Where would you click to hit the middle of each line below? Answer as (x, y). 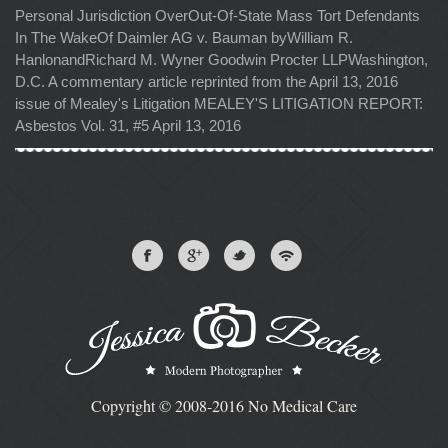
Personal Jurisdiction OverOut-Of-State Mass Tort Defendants (217, 15)
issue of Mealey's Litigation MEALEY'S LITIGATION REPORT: (219, 103)
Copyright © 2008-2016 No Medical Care (224, 405)
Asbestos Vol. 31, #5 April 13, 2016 (128, 125)
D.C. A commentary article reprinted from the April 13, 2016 (206, 81)
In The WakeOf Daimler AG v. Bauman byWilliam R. (184, 37)
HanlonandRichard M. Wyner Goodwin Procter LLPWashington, (221, 59)
